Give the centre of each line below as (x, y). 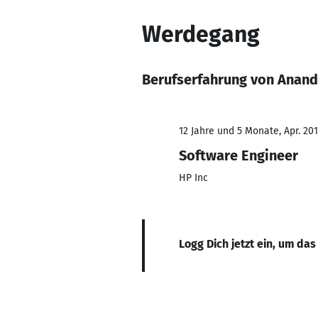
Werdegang (201, 34)
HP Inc (193, 178)
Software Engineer (238, 155)
